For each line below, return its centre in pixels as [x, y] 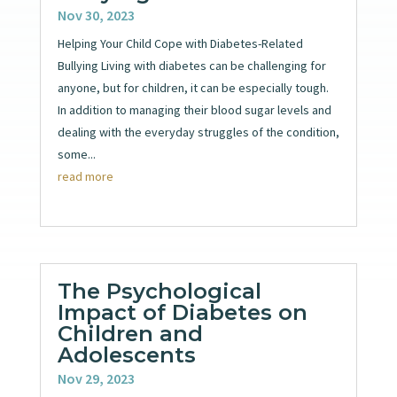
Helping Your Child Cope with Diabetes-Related [180, 43]
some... [76, 154]
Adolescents [126, 355]
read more [85, 176]
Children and [130, 334]
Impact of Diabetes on [182, 313]
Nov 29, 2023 [96, 379]
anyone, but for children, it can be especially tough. [193, 87]
